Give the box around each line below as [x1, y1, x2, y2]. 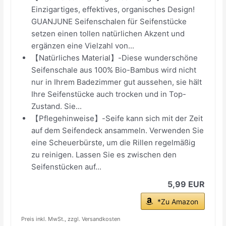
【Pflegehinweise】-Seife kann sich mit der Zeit [31, 113, 203, 123]
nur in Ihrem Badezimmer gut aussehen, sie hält [31, 77, 202, 87]
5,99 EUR [167, 179, 205, 189]
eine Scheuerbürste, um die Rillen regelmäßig [31, 137, 196, 147]
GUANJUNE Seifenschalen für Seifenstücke [31, 16, 187, 26]
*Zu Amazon [157, 197, 198, 206]
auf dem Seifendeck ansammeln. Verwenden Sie [31, 125, 204, 135]
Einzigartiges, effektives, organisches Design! [31, 4, 195, 14]
